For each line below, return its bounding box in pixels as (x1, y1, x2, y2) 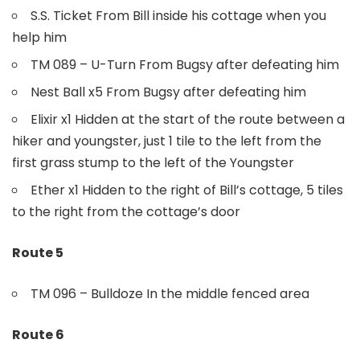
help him (12, 27, 67, 47)
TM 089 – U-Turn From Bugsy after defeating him (31, 55, 339, 74)
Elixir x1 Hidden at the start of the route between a (31, 109, 345, 129)
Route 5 (12, 243, 63, 262)
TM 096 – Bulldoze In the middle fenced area (31, 284, 309, 303)
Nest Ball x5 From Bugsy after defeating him (31, 82, 306, 101)
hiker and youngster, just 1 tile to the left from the (12, 131, 321, 150)
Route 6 (12, 325, 64, 344)
